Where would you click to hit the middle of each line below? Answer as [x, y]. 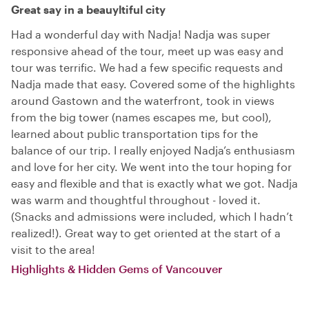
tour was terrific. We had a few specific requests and [147, 67]
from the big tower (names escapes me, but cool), [141, 117]
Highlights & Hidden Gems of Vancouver [117, 268]
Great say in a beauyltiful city [88, 9]
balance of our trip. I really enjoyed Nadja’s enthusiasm [153, 150]
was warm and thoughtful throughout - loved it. [136, 199]
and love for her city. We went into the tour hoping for [151, 166]
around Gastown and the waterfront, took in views [143, 100]
